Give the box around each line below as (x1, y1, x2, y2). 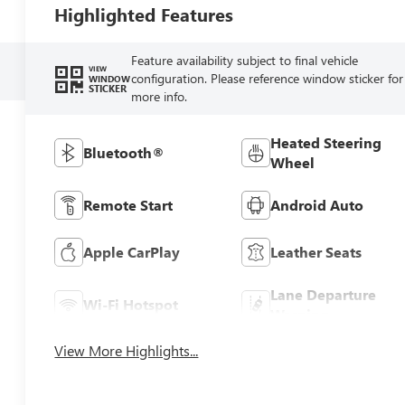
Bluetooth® (83, 142, 165, 162)
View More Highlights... (54, 340, 199, 360)
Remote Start (83, 194, 174, 214)
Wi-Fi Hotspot (83, 294, 179, 314)
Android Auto (269, 194, 363, 214)
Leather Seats (269, 241, 362, 261)
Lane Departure (269, 284, 376, 304)
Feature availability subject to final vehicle (130, 51, 358, 69)
